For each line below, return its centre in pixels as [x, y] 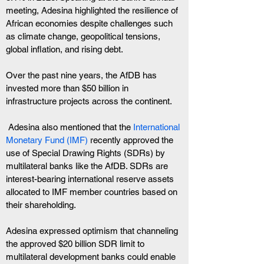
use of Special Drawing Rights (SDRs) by [87, 153]
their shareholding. [41, 205]
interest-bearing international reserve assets [91, 179]
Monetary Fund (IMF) [47, 140]
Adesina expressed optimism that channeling [93, 231]
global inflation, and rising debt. [65, 49]
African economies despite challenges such [90, 23]
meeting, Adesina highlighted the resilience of [93, 10]
